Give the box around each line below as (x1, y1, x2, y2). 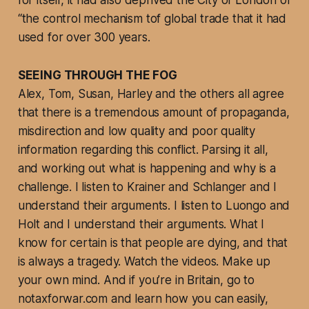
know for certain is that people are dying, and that (17, 236, 288, 250)
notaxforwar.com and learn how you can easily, (17, 292, 269, 306)
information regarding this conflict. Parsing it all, (17, 143, 268, 157)
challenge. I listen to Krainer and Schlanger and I (17, 180, 277, 195)
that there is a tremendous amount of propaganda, (17, 106, 290, 120)
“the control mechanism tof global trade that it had (17, 12, 287, 26)
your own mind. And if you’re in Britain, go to (17, 273, 255, 288)
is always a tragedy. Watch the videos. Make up (17, 255, 270, 269)
